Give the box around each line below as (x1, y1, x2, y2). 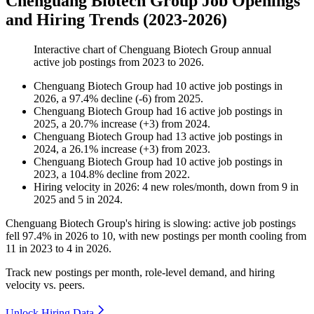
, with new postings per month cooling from (113, 230, 306, 243)
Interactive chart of (34, 43, 119, 56)
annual (239, 43, 271, 56)
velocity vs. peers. (6, 279, 85, 292)
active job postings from (34, 56, 142, 69)
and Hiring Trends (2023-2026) (6, 11, 227, 29)
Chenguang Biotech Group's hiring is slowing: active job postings (6, 217, 296, 230)
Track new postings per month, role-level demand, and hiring (6, 266, 275, 279)
